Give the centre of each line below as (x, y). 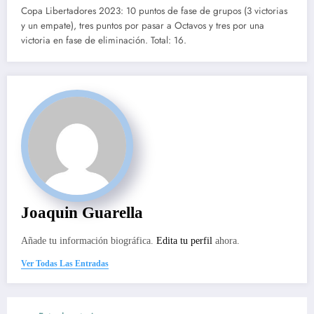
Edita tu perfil (184, 241)
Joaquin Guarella (82, 213)
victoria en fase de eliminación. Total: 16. (104, 41)
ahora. (226, 241)
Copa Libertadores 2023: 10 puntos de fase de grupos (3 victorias (154, 11)
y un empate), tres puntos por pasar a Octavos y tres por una (143, 26)
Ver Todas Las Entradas (65, 264)
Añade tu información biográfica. (89, 241)
